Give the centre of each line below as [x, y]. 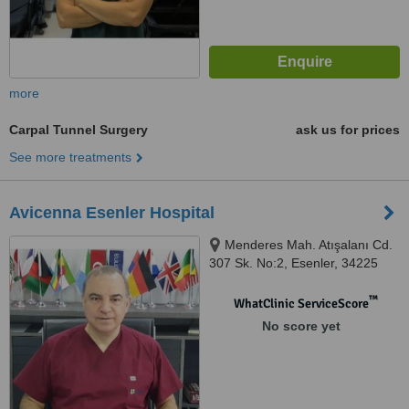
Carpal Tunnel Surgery [79, 130]
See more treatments [70, 157]
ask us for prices [348, 130]
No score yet [301, 326]
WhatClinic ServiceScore [301, 304]
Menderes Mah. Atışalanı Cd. [309, 245]
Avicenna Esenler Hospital [112, 213]
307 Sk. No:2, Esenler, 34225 [294, 263]
